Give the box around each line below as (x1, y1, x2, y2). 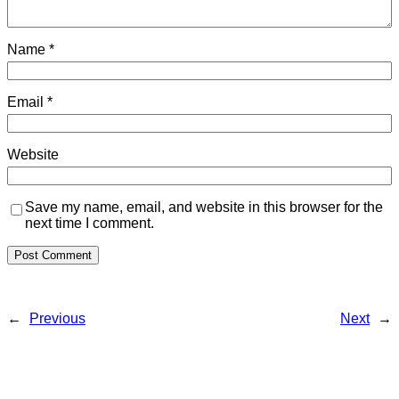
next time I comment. (25, 216, 154, 232)
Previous (29, 311, 85, 327)
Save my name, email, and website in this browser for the (25, 199, 383, 216)
